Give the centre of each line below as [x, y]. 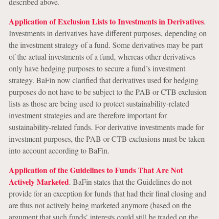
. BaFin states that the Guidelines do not [130, 182]
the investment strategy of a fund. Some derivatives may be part [106, 45]
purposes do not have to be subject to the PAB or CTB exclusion [108, 92]
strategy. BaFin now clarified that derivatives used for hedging [103, 80]
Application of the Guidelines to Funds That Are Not [96, 170]
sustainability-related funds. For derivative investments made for [106, 127]
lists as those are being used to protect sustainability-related [99, 103]
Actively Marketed [39, 182]
